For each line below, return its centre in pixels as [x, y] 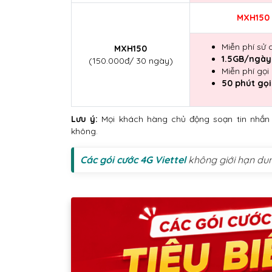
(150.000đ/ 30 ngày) [131, 61]
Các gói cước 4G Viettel [133, 160]
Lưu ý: [87, 119]
